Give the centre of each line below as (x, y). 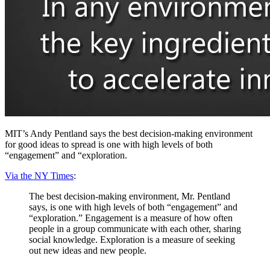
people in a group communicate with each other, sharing (135, 228)
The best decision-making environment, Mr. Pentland (130, 196)
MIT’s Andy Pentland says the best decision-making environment (129, 133)
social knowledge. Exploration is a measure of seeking (132, 239)
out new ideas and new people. (88, 250)
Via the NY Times (39, 175)
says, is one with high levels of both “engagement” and (133, 207)
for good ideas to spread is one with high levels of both (109, 144)
